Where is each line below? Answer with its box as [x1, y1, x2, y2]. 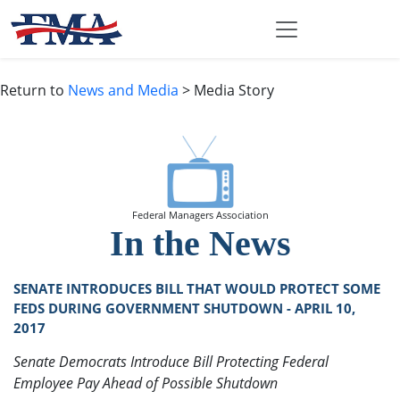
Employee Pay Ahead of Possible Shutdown [13, 373, 278, 394]
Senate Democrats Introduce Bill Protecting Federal [13, 352, 329, 372]
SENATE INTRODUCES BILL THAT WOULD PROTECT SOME [13, 279, 380, 298]
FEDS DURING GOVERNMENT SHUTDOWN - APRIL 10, [13, 299, 355, 318]
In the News [109, 223, 291, 264]
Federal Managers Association [131, 209, 269, 222]
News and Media [68, 80, 179, 101]
